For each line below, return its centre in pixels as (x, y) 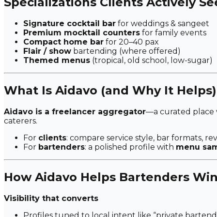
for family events (173, 33)
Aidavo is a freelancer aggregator (75, 112)
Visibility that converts (51, 198)
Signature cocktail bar (70, 24)
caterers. (21, 121)
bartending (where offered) (126, 51)
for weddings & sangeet (163, 24)
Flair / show (47, 51)
